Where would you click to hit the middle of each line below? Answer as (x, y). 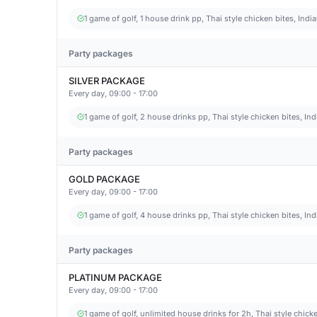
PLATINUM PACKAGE (115, 277)
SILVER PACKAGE (107, 81)
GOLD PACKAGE (104, 179)
